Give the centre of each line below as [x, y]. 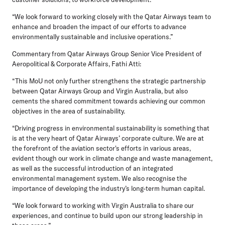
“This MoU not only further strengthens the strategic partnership [109, 81]
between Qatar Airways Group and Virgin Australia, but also [100, 91]
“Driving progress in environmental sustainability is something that [111, 128]
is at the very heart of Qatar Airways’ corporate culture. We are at [108, 138]
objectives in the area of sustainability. [69, 111]
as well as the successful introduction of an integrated [93, 168]
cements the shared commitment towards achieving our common [109, 101]
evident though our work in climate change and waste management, [112, 158]
